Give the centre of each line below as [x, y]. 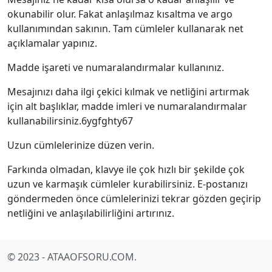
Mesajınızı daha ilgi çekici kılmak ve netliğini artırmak [128, 92]
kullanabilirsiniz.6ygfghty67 [70, 121]
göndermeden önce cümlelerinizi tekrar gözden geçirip [134, 199]
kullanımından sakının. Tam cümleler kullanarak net [125, 29]
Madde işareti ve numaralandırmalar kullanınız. [116, 67]
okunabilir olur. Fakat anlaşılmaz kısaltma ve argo [120, 14]
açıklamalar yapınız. [52, 43]
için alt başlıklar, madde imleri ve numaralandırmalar [127, 106]
